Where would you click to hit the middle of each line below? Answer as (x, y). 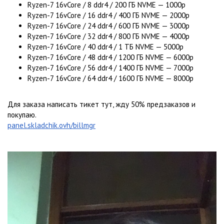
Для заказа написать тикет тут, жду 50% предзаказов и (101, 104)
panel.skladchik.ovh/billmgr (51, 125)
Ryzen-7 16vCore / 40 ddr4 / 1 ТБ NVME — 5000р (105, 47)
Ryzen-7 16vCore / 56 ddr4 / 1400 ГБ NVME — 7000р (110, 68)
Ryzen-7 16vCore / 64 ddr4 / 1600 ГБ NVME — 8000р (110, 78)
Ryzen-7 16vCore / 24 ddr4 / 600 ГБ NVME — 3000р (108, 26)
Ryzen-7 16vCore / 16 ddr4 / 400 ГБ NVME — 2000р (108, 15)
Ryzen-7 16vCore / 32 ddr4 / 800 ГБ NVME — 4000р (108, 36)
